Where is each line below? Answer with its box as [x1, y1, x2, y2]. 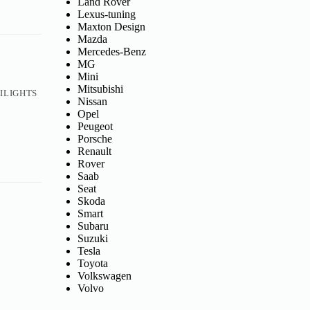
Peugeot [77, 120, 113, 133]
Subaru [77, 220, 109, 232]
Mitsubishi [77, 83, 123, 95]
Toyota [77, 257, 108, 270]
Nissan [77, 95, 107, 108]
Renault [77, 145, 111, 158]
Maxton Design [77, 21, 145, 33]
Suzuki [77, 232, 108, 245]
